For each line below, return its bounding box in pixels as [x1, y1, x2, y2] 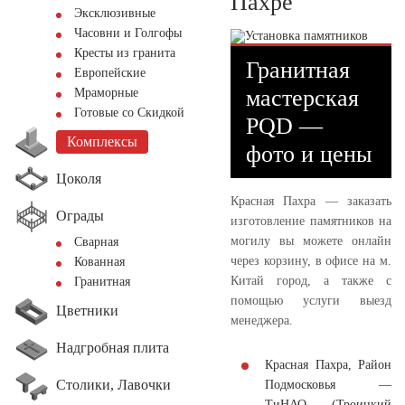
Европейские [74, 66, 146, 80]
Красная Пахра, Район [265, 357, 391, 372]
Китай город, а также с [231, 273, 391, 287]
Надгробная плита [56, 339, 169, 355]
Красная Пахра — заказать [231, 193, 391, 208]
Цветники [56, 302, 118, 318]
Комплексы [67, 134, 137, 149]
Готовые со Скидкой [74, 106, 184, 119]
